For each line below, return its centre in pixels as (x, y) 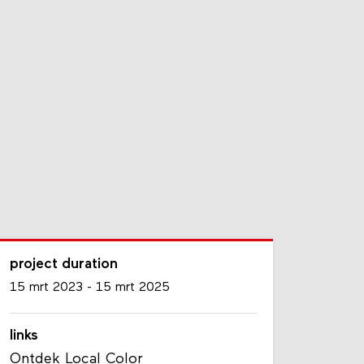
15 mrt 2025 (133, 308)
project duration (64, 286)
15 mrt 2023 (47, 308)
